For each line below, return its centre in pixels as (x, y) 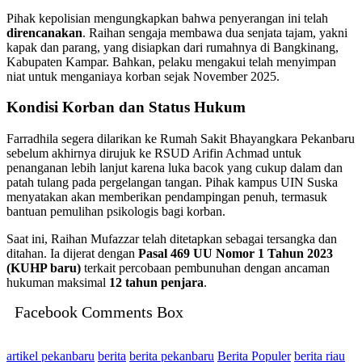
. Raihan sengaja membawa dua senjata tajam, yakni (215, 32)
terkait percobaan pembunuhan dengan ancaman (205, 268)
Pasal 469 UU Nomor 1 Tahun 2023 (236, 254)
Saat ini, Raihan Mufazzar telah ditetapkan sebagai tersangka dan (172, 239)
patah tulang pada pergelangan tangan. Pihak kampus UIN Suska (172, 183)
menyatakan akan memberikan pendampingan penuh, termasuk (167, 197)
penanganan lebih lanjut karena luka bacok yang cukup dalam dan (175, 168)
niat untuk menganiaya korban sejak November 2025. (143, 76)
